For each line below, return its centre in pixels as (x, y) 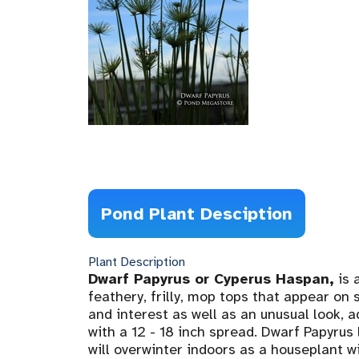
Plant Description (136, 262)
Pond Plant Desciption (196, 213)
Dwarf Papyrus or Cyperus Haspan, (211, 278)
